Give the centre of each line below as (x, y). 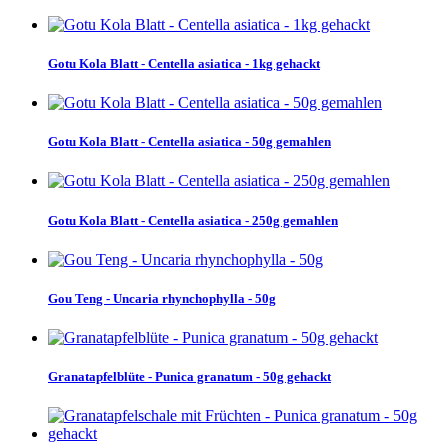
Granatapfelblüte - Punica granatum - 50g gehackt (189, 377)
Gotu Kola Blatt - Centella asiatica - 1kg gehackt (184, 63)
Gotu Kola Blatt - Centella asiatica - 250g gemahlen (193, 220)
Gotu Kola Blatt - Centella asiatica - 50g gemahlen (189, 142)
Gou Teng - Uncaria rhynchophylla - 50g (162, 298)
